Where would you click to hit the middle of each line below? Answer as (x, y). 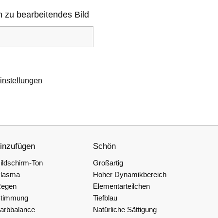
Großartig (108, 163)
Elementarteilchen (121, 186)
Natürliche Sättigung (125, 209)
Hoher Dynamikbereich (130, 174)
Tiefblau (105, 198)
